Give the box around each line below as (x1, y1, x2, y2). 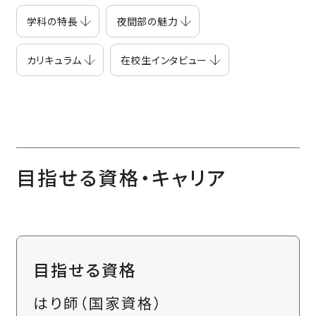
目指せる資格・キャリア (16, 162, 226, 191)
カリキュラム (26, 52, 82, 67)
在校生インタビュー (120, 52, 208, 67)
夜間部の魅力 (116, 13, 178, 28)
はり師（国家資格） (32, 291, 179, 313)
